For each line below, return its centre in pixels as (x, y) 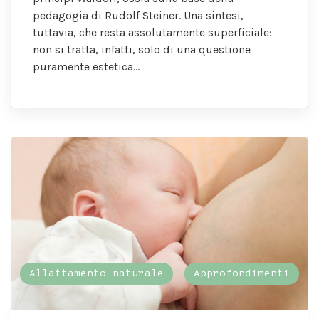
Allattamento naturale (97, 274)
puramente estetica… (86, 66)
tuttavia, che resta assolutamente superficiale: (152, 32)
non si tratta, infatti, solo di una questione (142, 49)
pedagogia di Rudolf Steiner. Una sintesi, (138, 15)
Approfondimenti (242, 274)
